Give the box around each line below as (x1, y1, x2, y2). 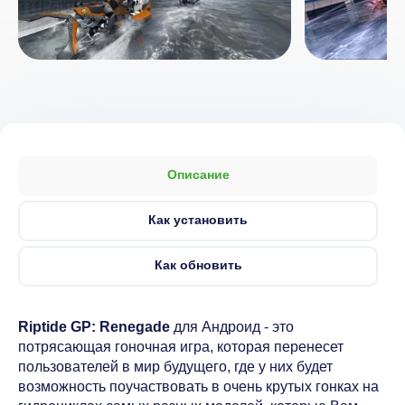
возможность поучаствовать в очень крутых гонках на (18, 379, 379, 394)
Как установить (148, 212, 248, 227)
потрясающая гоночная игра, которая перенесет (18, 339, 344, 354)
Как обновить (154, 258, 242, 272)
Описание (166, 167, 230, 182)
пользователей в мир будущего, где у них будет (18, 359, 333, 374)
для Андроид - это (170, 319, 294, 334)
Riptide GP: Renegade (18, 319, 170, 334)
